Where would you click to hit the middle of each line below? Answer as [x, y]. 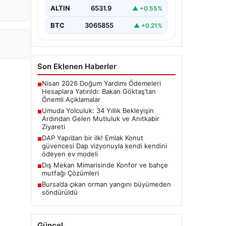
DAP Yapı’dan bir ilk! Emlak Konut [93, 138]
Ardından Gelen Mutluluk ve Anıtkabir [101, 119]
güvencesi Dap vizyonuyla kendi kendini [104, 146]
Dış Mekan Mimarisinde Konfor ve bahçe [105, 165]
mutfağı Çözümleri [70, 173]
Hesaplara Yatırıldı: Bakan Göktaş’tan [99, 92]
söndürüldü [60, 192]
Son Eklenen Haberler [77, 67]
